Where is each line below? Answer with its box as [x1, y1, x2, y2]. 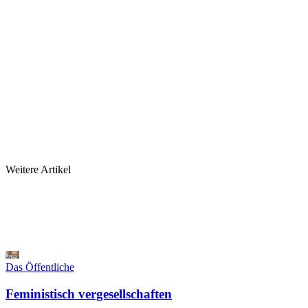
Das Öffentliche [5, 261, 74, 274]
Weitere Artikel [5, 164, 71, 176]
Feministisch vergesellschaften [5, 286, 172, 301]
